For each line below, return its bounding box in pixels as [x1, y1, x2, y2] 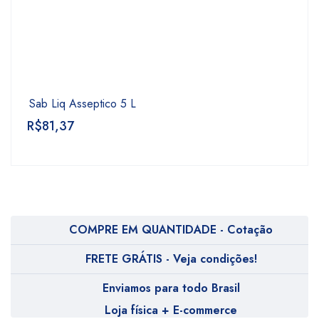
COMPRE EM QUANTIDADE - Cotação [69, 221, 273, 238]
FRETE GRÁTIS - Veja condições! [85, 251, 257, 267]
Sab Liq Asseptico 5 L [29, 95, 136, 112]
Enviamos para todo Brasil [102, 280, 240, 296]
